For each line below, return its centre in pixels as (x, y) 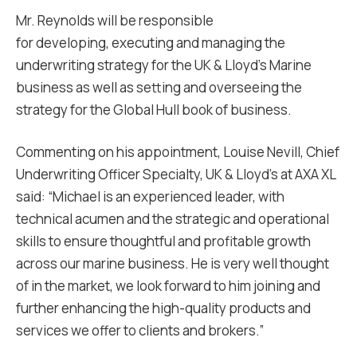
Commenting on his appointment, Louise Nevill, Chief (178, 152)
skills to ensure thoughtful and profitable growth (163, 241)
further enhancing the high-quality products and (163, 308)
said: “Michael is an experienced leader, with (150, 196)
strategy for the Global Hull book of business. (154, 110)
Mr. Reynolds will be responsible (115, 20)
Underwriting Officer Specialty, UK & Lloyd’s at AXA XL (176, 174)
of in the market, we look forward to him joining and (168, 286)
